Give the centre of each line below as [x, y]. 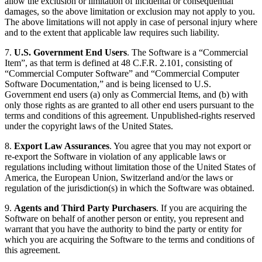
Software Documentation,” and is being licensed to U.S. [108, 84]
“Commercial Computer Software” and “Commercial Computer [122, 74]
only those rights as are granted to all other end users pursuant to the [129, 105]
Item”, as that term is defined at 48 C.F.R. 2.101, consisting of [118, 63]
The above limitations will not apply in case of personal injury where [131, 22]
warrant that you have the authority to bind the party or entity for [123, 229]
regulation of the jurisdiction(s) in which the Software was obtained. [130, 188]
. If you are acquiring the [201, 208]
